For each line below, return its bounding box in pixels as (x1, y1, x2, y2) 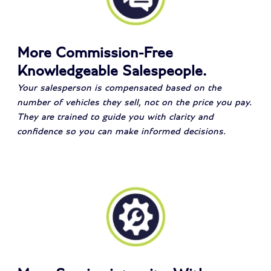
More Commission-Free (17, 45, 174, 61)
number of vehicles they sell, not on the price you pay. (17, 97, 252, 108)
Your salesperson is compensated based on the (17, 83, 222, 93)
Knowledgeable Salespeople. (17, 64, 207, 79)
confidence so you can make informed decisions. (17, 126, 226, 137)
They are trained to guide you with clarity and (17, 112, 214, 122)
